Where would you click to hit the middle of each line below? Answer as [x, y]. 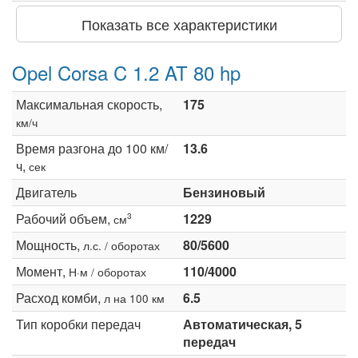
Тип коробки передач [78, 324]
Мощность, [50, 245]
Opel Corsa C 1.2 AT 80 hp [126, 72]
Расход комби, [60, 297]
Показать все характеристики [179, 24]
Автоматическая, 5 [243, 324]
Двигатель [46, 192]
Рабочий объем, [65, 218]
